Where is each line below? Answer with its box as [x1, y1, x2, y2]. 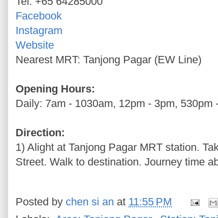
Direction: [16, 126, 65, 139]
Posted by [16, 196, 66, 208]
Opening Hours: [16, 82, 95, 95]
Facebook [16, 9, 62, 22]
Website [16, 38, 54, 51]
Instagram [16, 24, 62, 36]
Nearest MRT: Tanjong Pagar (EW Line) [16, 53, 201, 66]
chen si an [66, 196, 114, 208]
